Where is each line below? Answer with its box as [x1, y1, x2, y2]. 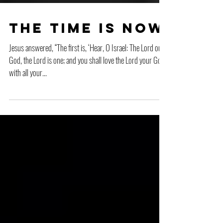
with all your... [9, 86, 47, 99]
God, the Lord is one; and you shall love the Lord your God [9, 74, 165, 86]
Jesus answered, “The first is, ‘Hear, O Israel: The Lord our [9, 61, 164, 74]
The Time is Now [9, 39, 165, 56]
